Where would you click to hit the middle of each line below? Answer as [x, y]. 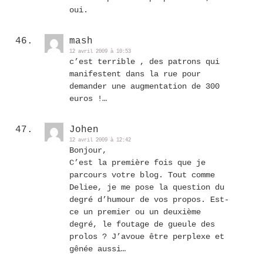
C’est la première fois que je [137, 163]
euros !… [88, 99]
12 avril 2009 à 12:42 [100, 140]
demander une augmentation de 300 [144, 86]
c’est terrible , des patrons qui [144, 62]
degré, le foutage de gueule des [142, 224]
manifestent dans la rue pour [135, 74]
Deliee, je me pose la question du [147, 187]
